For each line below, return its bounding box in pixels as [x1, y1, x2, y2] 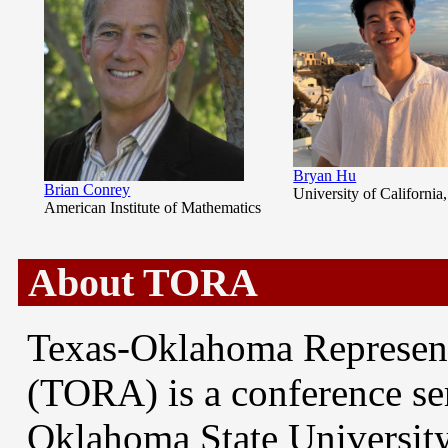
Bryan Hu [293, 166, 357, 184]
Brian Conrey [44, 180, 131, 198]
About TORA [17, 260, 258, 306]
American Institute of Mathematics [44, 198, 262, 216]
